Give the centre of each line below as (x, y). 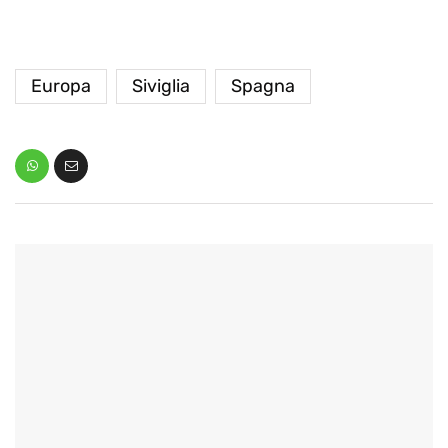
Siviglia (161, 85)
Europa (61, 85)
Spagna (263, 85)
